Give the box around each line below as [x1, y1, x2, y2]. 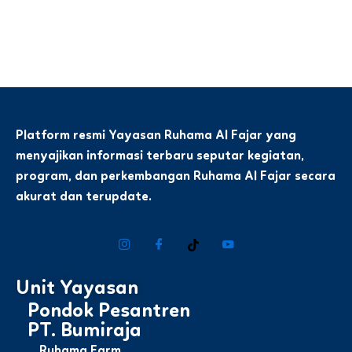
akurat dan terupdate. [16, 191, 152, 203]
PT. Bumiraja [27, 321, 141, 341]
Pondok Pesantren [27, 302, 190, 321]
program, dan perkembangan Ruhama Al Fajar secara [16, 170, 335, 183]
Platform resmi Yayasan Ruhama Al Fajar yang [16, 130, 296, 142]
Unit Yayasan [16, 279, 138, 299]
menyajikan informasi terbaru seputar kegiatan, [16, 150, 304, 163]
